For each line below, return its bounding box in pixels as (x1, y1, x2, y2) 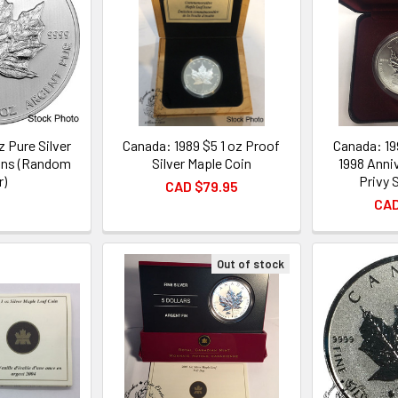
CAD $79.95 (164, 177, 238, 195)
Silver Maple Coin (151, 154, 251, 171)
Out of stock (216, 256, 284, 271)
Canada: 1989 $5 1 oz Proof (123, 136, 281, 154)
